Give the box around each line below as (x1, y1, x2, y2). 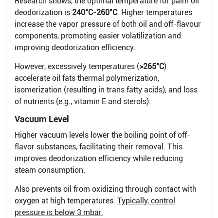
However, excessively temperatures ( (15, 62, 139, 72)
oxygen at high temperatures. (15, 196, 117, 206)
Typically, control (117, 196, 175, 206)
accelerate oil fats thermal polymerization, (15, 73, 159, 83)
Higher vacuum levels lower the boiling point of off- (15, 130, 190, 140)
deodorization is (15, 8, 72, 18)
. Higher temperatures (117, 8, 192, 18)
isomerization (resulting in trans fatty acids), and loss (15, 85, 198, 95)
